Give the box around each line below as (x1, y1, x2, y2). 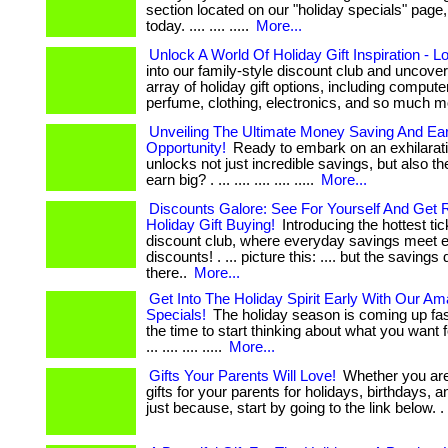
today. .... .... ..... (146, 18, 253, 34)
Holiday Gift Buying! (146, 217, 275, 233)
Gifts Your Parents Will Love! (149, 368, 336, 384)
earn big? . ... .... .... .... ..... (146, 172, 318, 188)
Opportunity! (146, 140, 226, 156)
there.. (146, 265, 191, 281)
